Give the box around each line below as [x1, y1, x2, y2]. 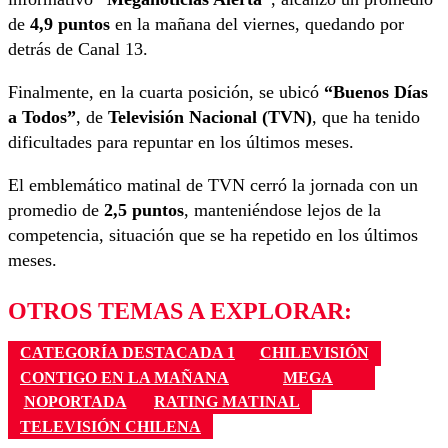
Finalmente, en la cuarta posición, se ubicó [8, 82, 324, 103]
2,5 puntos [104, 200, 184, 221]
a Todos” [8, 107, 76, 128]
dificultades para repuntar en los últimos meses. [8, 132, 354, 153]
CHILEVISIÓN [259, 344, 369, 362]
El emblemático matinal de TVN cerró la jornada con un [8, 175, 418, 196]
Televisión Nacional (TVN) [108, 107, 312, 128]
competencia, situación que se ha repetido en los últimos [8, 225, 418, 246]
